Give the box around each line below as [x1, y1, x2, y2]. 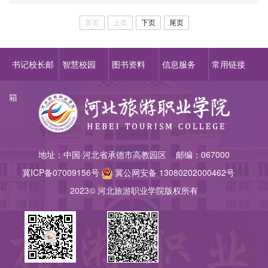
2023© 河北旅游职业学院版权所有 [70, 184, 198, 196]
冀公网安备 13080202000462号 [112, 166, 246, 178]
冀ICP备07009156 [22, 166, 91, 178]
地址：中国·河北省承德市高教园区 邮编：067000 [38, 148, 230, 160]
